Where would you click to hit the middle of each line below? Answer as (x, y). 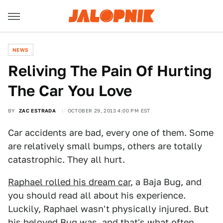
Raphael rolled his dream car (69, 182)
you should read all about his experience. (97, 195)
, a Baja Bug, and (166, 182)
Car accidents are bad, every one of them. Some (111, 133)
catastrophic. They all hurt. (66, 160)
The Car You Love (70, 91)
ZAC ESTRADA (37, 111)
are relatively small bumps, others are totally (105, 146)
